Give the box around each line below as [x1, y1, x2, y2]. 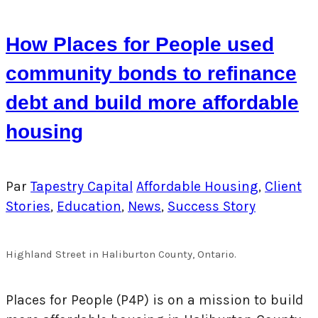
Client [265, 178, 302, 195]
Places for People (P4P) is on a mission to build [6, 291, 303, 308]
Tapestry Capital [31, 178, 133, 195]
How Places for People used [6, 33, 274, 56]
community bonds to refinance [6, 62, 297, 85]
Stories [6, 198, 50, 215]
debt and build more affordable [6, 92, 299, 114]
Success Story [168, 198, 256, 215]
